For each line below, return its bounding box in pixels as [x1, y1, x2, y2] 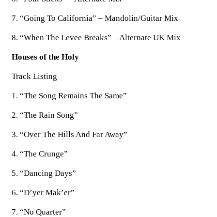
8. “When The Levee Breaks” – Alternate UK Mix [12, 33, 181, 42]
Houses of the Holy [12, 52, 79, 62]
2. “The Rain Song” [12, 110, 78, 120]
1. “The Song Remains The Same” [12, 91, 127, 100]
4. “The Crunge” [12, 149, 68, 158]
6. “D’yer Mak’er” [12, 188, 75, 197]
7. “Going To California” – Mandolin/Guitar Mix [12, 14, 178, 23]
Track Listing [12, 72, 57, 81]
